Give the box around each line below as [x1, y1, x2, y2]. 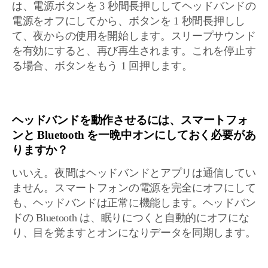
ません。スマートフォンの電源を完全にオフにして [12, 182, 256, 194]
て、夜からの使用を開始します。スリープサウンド [12, 30, 256, 42]
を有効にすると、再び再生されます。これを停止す [12, 45, 256, 57]
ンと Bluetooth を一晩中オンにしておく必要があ [12, 129, 256, 141]
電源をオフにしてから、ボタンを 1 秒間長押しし [12, 15, 246, 27]
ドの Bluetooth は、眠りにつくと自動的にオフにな [12, 212, 249, 224]
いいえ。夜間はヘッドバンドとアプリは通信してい [12, 167, 256, 179]
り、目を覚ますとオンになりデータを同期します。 [12, 227, 256, 239]
